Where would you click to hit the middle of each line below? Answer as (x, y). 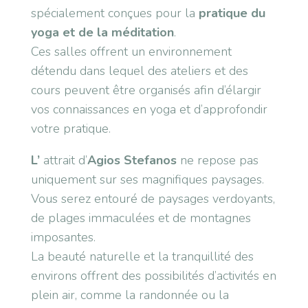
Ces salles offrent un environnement (131, 52)
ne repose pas (217, 160)
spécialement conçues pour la (114, 13)
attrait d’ (63, 160)
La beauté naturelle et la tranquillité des (142, 256)
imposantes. (63, 237)
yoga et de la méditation (102, 32)
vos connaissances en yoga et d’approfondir (149, 109)
